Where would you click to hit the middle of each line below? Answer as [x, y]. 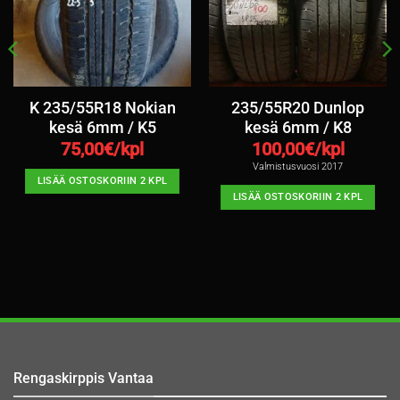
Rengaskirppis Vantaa [83, 378]
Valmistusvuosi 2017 [298, 167]
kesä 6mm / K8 [298, 128]
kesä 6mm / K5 [102, 128]
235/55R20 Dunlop [298, 108]
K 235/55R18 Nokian [102, 108]
